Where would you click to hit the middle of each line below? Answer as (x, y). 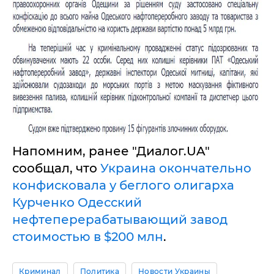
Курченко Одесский (77, 202)
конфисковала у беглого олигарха (123, 185)
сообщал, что (56, 168)
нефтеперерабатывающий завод (120, 219)
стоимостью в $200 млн (88, 236)
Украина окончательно (176, 168)
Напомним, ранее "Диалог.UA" (111, 151)
